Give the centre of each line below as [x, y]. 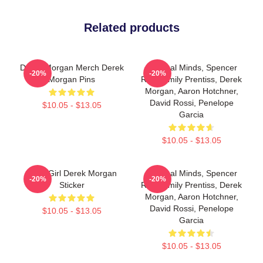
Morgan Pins [72, 79]
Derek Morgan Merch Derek [72, 68]
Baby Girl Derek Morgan [72, 173]
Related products [131, 28]
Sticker [72, 185]
